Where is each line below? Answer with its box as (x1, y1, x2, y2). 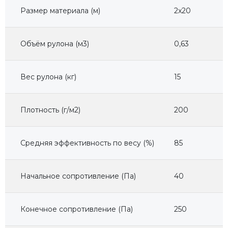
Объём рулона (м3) (20, 39, 89, 48)
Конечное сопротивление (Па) (20, 204, 133, 214)
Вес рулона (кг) (20, 72, 76, 81)
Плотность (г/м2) (20, 105, 80, 115)
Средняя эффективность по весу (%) (20, 138, 154, 148)
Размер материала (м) (20, 6, 100, 15)
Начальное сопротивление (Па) (20, 171, 136, 181)
